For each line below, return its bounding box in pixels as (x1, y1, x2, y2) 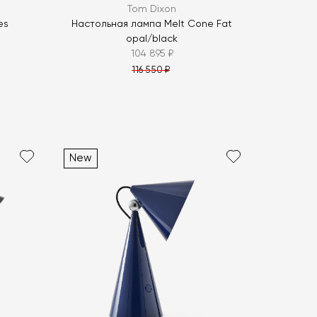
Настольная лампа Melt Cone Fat (71, 19, 233, 30)
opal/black (126, 34, 178, 45)
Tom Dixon (127, 4, 177, 15)
